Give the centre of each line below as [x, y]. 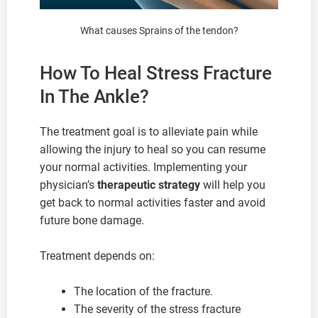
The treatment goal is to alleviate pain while [149, 132]
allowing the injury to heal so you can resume [153, 150]
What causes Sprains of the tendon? [159, 30]
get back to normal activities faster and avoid [153, 203]
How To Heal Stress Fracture [156, 73]
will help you [233, 185]
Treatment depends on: [97, 256]
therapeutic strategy [149, 185]
